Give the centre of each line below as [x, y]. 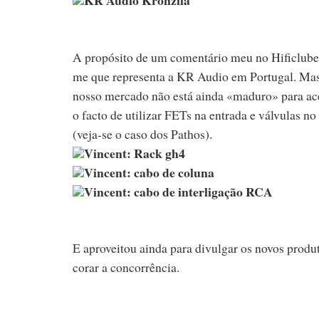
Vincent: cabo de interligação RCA [178, 191]
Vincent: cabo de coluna [149, 172]
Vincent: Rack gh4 [135, 153]
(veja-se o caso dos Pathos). [142, 134]
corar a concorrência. [126, 267]
